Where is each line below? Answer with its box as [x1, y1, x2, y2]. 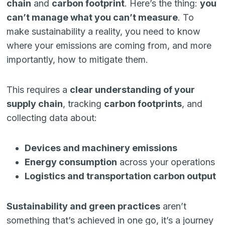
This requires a [7, 84, 70, 95]
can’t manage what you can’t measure [7, 12, 178, 23]
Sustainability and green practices [7, 200, 161, 211]
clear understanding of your [70, 84, 195, 95]
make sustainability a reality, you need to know [7, 26, 201, 37]
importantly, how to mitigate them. [7, 54, 149, 65]
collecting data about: [7, 112, 97, 123]
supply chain [7, 98, 63, 109]
